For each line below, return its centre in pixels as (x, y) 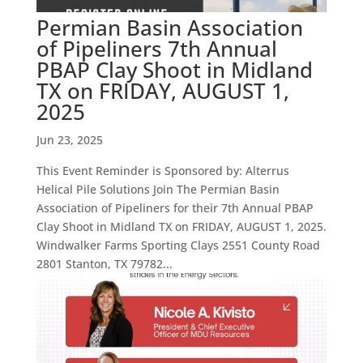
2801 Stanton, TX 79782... (104, 264)
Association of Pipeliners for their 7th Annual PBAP (175, 208)
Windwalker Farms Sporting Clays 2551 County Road (178, 246)
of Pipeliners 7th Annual (156, 49)
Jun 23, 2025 (69, 140)
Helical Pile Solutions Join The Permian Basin (158, 190)
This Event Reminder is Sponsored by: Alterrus (162, 171)
